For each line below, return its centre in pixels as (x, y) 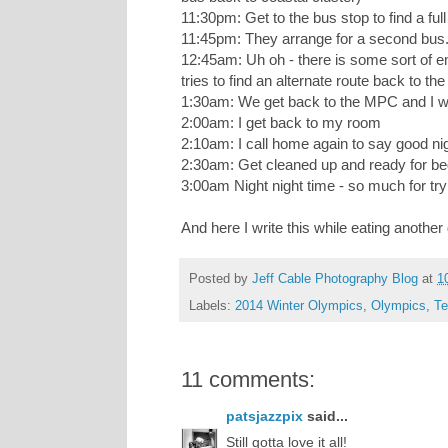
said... (325, 415)
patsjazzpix (264, 415)
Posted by (220, 278)
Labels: (212, 305)
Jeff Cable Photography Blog (335, 278)
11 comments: (248, 379)
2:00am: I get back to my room (281, 123)
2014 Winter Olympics (299, 305)
